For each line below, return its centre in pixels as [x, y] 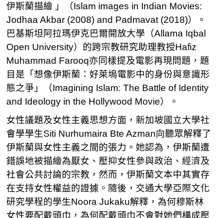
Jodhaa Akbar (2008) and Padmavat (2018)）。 [107, 20]
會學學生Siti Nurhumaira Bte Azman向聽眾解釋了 [109, 134]
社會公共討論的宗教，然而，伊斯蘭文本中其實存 [108, 174]
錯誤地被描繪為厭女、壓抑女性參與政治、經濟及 [108, 161]
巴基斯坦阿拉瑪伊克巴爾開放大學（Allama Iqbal [106, 33]
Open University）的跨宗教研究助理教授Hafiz [102, 47]
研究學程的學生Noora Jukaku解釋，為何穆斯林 [105, 202]
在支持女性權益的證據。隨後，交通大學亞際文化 [108, 188]
